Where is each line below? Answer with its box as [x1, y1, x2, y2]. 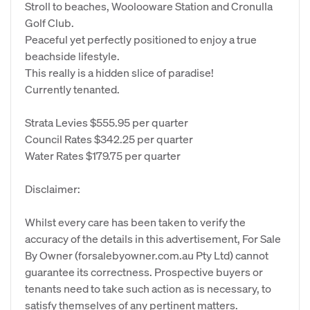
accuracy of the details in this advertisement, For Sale [25, 231, 281, 246]
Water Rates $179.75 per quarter [25, 148, 181, 163]
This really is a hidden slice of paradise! [25, 65, 214, 80]
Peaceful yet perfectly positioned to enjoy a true [25, 32, 257, 46]
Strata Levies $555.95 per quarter [25, 115, 188, 129]
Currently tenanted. [25, 82, 120, 96]
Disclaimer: [25, 181, 80, 196]
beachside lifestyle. [25, 48, 120, 63]
